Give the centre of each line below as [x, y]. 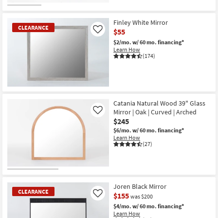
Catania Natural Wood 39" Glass [159, 103]
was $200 [142, 197]
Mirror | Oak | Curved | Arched [155, 112]
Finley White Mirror [141, 22]
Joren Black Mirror [140, 187]
